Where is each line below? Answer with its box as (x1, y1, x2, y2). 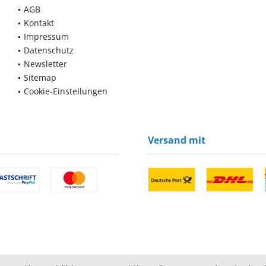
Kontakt (24, 17, 54, 28)
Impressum (24, 31, 69, 42)
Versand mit (148, 134, 205, 147)
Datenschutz (24, 45, 74, 56)
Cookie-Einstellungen (24, 85, 107, 97)
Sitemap (24, 72, 56, 83)
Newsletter (24, 58, 67, 69)
